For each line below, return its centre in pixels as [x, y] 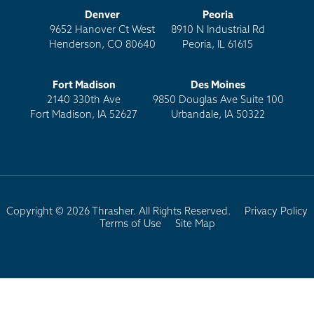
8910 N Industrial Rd [218, 30]
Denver [103, 15]
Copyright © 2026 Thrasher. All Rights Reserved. [118, 212]
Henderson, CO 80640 [103, 45]
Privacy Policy [276, 212]
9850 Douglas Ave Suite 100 [218, 101]
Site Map [195, 225]
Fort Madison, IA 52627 [84, 116]
